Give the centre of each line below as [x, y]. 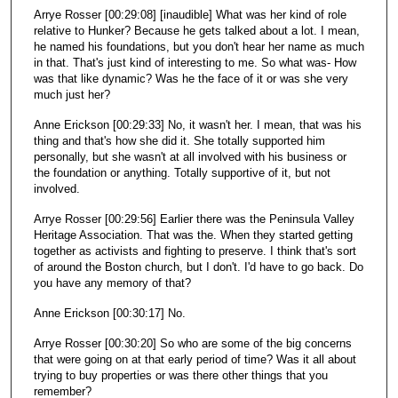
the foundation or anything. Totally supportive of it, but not [182, 173]
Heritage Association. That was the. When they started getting [193, 235]
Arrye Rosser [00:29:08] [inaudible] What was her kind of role [190, 15]
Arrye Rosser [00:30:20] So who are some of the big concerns [192, 344]
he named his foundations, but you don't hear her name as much [199, 47]
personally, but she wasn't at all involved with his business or [190, 157]
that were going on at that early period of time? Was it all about [195, 360]
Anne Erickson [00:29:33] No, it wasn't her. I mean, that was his [197, 125]
